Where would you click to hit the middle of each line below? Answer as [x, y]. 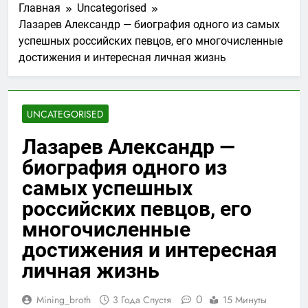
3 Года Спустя [142, 299]
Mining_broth [64, 299]
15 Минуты [245, 299]
